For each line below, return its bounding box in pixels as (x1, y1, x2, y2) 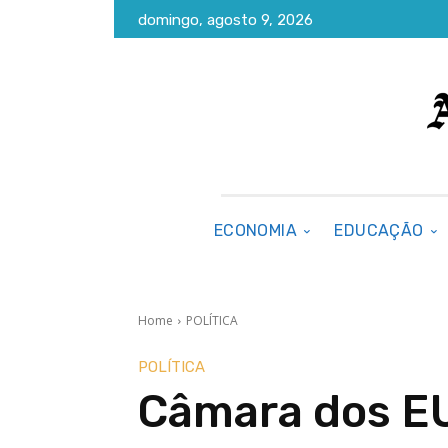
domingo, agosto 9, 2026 (138, 11, 313, 30)
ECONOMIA (213, 221, 298, 240)
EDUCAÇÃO (334, 221, 424, 240)
